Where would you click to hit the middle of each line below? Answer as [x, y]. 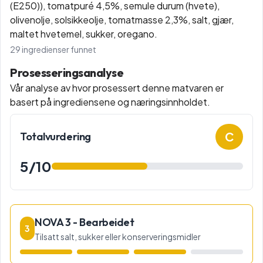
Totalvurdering [55, 136]
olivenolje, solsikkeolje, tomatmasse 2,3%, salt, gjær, [122, 20]
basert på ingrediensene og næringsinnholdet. [110, 102]
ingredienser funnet [58, 49]
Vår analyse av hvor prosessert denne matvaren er [117, 88]
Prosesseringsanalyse [67, 73]
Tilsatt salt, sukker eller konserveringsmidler [118, 237]
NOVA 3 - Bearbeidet [85, 222]
